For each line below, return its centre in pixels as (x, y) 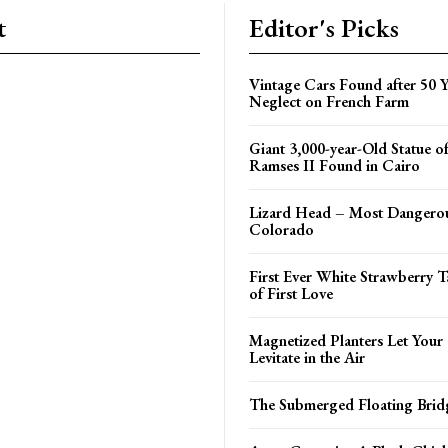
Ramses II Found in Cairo (334, 165)
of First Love (291, 293)
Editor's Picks (324, 27)
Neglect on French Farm (329, 101)
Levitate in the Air (307, 357)
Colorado (281, 229)
